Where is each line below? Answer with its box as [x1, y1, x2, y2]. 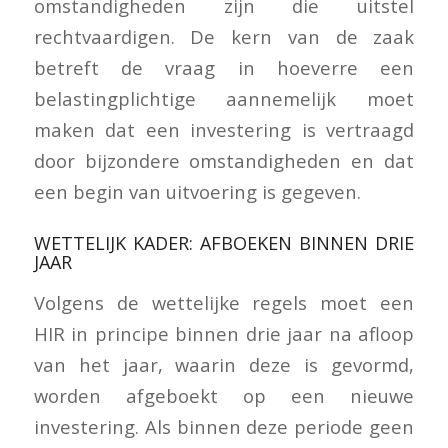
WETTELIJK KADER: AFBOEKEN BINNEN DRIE [33, 230, 415, 255]
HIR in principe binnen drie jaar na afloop [33, 321, 415, 347]
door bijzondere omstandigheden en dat [33, 147, 415, 173]
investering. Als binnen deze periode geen [33, 414, 415, 440]
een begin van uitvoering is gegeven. [33, 178, 361, 204]
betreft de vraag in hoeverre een [33, 54, 415, 80]
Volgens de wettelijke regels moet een [33, 290, 415, 316]
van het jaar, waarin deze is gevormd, [33, 352, 415, 378]
